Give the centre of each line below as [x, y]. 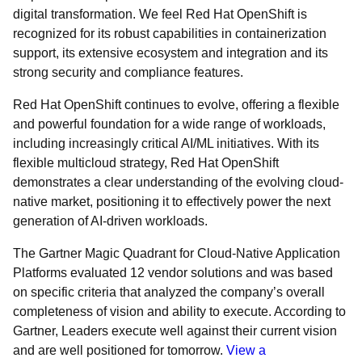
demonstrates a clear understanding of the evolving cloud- [178, 182]
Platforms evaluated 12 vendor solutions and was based [173, 273]
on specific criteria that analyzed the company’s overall [169, 292]
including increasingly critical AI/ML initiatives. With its [166, 143]
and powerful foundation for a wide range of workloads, [169, 124]
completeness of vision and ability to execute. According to [179, 311]
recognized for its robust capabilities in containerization [170, 34]
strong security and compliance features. [130, 72]
